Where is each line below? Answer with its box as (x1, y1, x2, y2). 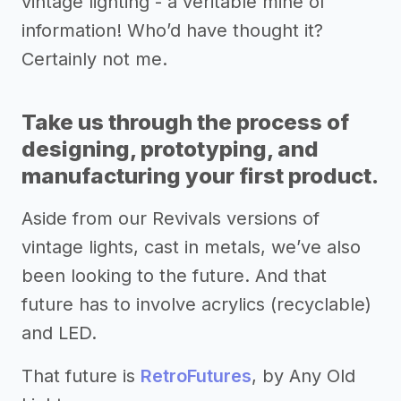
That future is (21, 365, 141, 388)
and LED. (21, 322, 97, 345)
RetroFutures (141, 365, 252, 388)
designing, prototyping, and (21, 136, 319, 163)
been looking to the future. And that (21, 265, 327, 287)
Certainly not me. (21, 48, 167, 71)
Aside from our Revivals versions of (21, 208, 320, 230)
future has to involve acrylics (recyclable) (21, 294, 371, 316)
